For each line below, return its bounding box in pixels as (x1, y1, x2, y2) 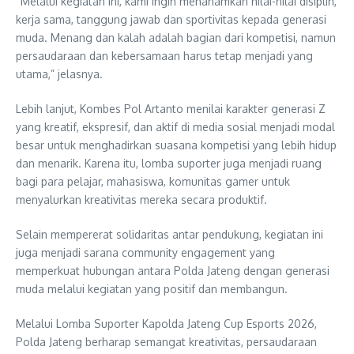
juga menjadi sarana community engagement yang (16, 245, 275, 259)
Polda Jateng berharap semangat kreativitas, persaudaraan (16, 334, 317, 348)
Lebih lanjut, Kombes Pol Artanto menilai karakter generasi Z (16, 101, 326, 115)
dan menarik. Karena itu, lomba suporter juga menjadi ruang (16, 156, 322, 170)
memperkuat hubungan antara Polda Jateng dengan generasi (16, 263, 330, 277)
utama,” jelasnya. (16, 66, 103, 81)
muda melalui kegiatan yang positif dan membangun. (16, 281, 288, 296)
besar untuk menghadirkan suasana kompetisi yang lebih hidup (16, 137, 337, 152)
